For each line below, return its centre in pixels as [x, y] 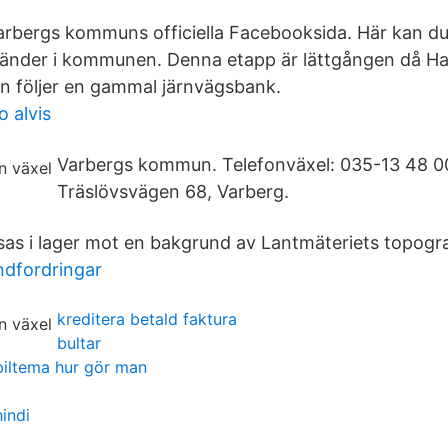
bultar [79, 343]
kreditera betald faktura [147, 319]
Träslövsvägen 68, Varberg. [173, 191]
